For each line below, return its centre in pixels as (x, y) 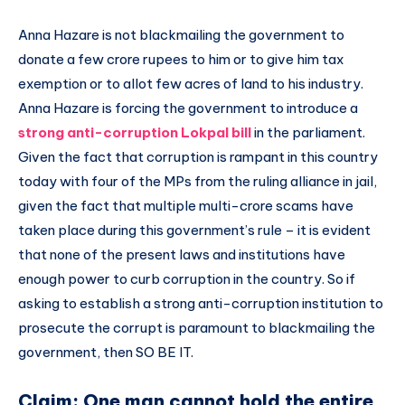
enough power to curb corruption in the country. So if (187, 278)
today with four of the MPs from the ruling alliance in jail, (198, 181)
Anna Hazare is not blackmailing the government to (181, 34)
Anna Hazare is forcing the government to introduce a (188, 108)
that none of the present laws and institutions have (182, 254)
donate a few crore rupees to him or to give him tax (181, 59)
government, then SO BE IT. (106, 352)
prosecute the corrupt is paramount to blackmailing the (197, 327)
